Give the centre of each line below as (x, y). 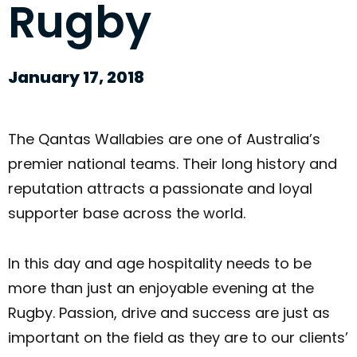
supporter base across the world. (127, 214)
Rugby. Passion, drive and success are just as (169, 312)
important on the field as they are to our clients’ (178, 337)
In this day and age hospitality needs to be (160, 263)
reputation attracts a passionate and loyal (160, 189)
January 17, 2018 (76, 77)
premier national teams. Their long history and (173, 164)
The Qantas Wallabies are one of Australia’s (164, 139)
